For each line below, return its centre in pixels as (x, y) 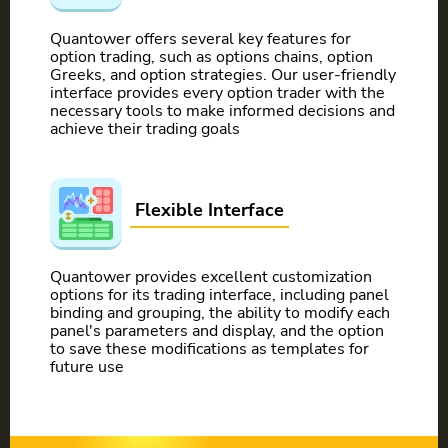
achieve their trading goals (145, 128)
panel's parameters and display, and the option (217, 330)
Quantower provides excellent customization (211, 276)
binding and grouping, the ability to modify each (220, 312)
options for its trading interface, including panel (219, 294)
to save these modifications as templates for (209, 348)
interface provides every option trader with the (217, 92)
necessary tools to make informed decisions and (222, 110)
